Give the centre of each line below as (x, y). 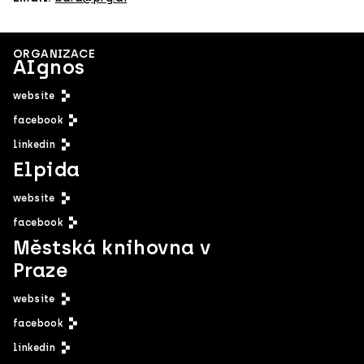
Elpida (47, 169)
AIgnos (49, 67)
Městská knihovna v (112, 247)
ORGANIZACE (54, 54)
